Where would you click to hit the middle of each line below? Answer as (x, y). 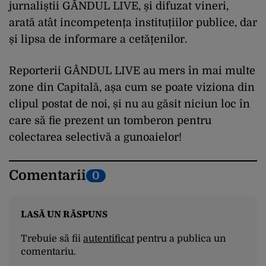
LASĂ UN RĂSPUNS (64, 214)
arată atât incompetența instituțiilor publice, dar (133, 23)
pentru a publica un (180, 239)
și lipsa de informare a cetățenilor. (98, 39)
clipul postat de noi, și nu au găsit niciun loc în (129, 104)
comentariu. (48, 252)
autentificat (109, 239)
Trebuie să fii (52, 239)
